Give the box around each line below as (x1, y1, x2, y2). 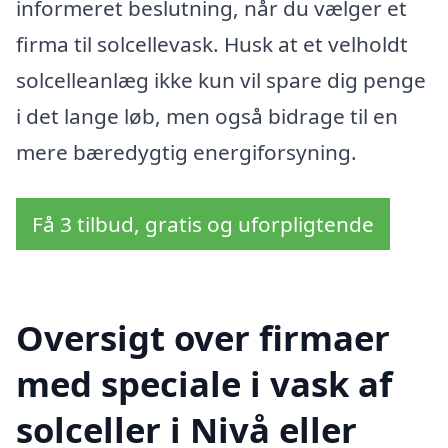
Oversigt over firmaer (16, 313, 390, 361)
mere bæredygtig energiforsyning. (16, 138, 357, 167)
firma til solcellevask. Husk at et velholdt (16, 30, 408, 59)
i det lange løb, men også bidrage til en (16, 102, 398, 131)
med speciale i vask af (16, 359, 392, 407)
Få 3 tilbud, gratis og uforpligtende (32, 210, 374, 239)
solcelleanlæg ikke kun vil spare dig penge (16, 66, 426, 95)
